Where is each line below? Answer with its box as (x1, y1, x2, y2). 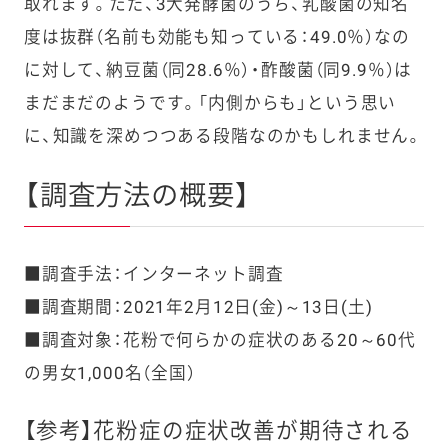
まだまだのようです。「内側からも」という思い (23, 93, 397, 114)
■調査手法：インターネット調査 (23, 264, 284, 285)
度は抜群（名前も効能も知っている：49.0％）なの (23, 27, 410, 48)
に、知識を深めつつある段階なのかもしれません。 (23, 126, 424, 147)
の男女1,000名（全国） (23, 363, 196, 384)
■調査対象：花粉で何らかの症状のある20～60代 (23, 330, 416, 351)
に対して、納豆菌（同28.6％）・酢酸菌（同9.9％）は (23, 60, 413, 81)
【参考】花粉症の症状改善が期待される (23, 417, 413, 443)
